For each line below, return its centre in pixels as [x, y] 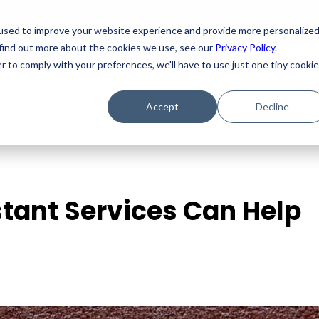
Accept [163, 106]
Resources [95, 75]
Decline [272, 106]
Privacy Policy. [246, 47]
